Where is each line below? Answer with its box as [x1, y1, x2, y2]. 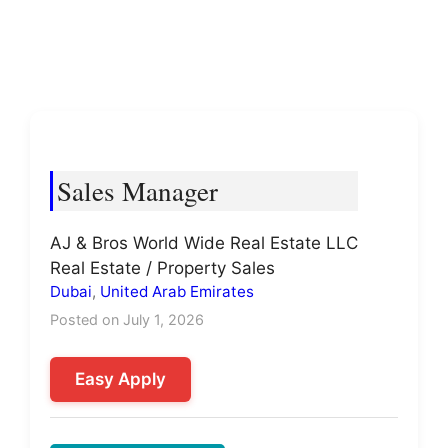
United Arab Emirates [100, 282, 254, 301]
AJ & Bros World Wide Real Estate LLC [50, 233, 358, 253]
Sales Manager [57, 173, 218, 209]
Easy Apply [75, 369, 166, 389]
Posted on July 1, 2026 [50, 311, 204, 328]
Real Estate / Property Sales [50, 258, 275, 278]
